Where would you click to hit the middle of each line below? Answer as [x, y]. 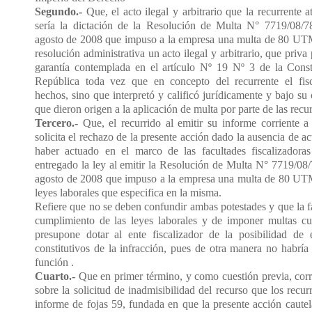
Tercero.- [59, 123]
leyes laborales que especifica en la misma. [128, 192]
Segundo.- [58, 11]
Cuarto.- [55, 276]
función [52, 262]
